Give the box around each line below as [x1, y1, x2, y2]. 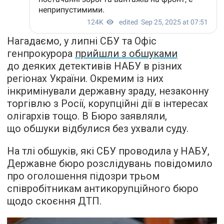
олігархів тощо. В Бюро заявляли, [7, 109, 167, 122]
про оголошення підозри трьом [7, 169, 159, 182]
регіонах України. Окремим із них [7, 72, 163, 84]
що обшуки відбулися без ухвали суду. [7, 122, 188, 134]
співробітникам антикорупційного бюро [7, 182, 198, 194]
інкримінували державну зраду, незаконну [7, 84, 208, 97]
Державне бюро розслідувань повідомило [7, 157, 212, 169]
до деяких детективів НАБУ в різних [7, 59, 182, 72]
